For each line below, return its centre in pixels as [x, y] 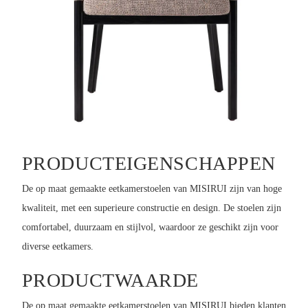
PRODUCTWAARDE [110, 280]
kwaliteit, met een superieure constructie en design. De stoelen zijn [151, 208]
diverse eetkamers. [57, 246]
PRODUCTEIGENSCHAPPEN [148, 164]
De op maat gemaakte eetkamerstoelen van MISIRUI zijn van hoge [152, 188]
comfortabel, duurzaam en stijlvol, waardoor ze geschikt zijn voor [150, 227]
